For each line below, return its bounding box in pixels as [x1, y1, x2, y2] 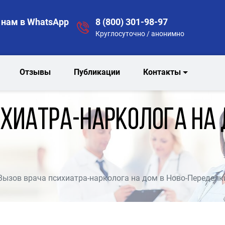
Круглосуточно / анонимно [95, 29, 184, 38]
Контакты [143, 67, 181, 77]
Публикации [74, 67, 121, 77]
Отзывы [20, 67, 51, 77]
